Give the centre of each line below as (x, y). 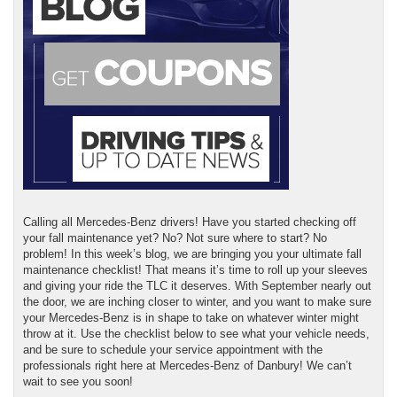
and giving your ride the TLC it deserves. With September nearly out (197, 285)
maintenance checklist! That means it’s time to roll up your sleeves (195, 269)
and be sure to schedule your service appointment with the (173, 349)
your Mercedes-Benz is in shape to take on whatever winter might (191, 317)
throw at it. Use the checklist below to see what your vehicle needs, (196, 333)
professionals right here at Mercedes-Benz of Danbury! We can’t (187, 365)
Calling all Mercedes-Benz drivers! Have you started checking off (190, 222)
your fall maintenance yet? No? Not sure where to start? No (175, 237)
